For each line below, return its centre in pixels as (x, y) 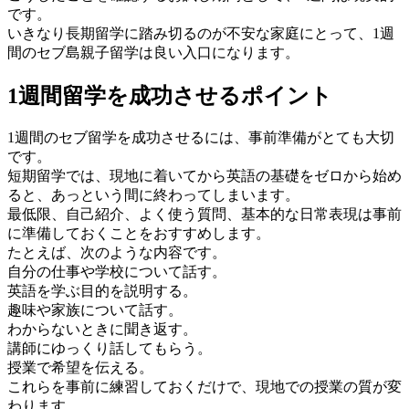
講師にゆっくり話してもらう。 (110, 348)
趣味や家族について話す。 (95, 309)
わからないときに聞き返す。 (102, 329)
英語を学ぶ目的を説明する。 (102, 290)
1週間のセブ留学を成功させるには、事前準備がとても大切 (201, 137)
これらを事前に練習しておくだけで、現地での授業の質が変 (204, 386)
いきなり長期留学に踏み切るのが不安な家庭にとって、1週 (201, 33)
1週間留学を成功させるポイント (170, 95)
